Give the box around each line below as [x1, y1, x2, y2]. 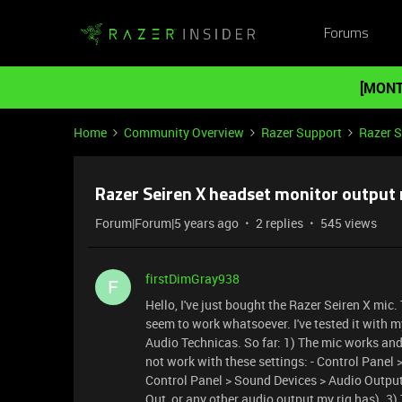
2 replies [256, 214, 303, 232]
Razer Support [261, 124, 342, 141]
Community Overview [124, 124, 244, 141]
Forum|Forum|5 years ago [95, 214, 239, 232]
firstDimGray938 [145, 270, 240, 287]
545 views [320, 214, 377, 232]
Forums [323, 26, 369, 41]
